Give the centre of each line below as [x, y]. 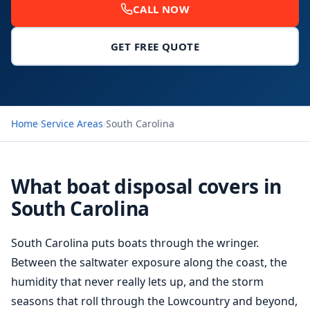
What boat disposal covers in [147, 186]
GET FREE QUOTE [155, 46]
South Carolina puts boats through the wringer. [135, 243]
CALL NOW [161, 9]
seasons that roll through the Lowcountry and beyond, [154, 301]
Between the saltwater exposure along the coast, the [149, 262]
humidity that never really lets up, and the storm [137, 282]
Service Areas [72, 124]
